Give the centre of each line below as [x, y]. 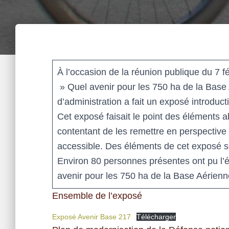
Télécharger [156, 217]
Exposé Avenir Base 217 [91, 217]
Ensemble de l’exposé [97, 196]
